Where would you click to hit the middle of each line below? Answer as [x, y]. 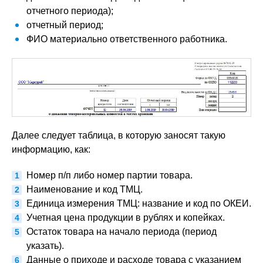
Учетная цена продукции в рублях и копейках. [126, 217]
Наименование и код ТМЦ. [85, 189]
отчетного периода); [70, 11]
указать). [45, 245]
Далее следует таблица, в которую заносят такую [119, 135]
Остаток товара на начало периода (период [122, 231]
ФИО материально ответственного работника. [127, 39]
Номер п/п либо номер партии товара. [109, 175]
